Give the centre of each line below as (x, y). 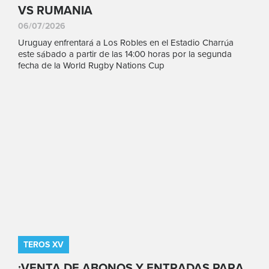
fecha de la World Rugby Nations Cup (91, 65)
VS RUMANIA (55, 11)
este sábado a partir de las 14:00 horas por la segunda (125, 54)
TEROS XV (44, 245)
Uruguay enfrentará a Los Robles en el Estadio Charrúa (126, 43)
